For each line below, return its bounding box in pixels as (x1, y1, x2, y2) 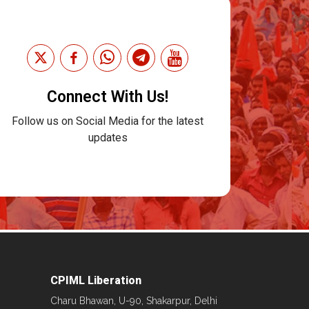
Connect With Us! (47, 88, 168, 107)
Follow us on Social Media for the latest (12, 114, 203, 128)
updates (88, 131, 128, 145)
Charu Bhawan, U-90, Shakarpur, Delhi (50, 295, 217, 306)
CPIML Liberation (50, 273, 141, 287)
